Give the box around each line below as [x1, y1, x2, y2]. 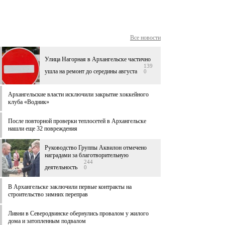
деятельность [45, 164, 77, 171]
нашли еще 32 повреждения [8, 125, 77, 133]
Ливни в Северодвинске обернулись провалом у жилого [8, 210, 149, 217]
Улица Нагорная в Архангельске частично [45, 56, 151, 63]
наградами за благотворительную [45, 152, 129, 159]
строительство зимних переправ [8, 191, 88, 198]
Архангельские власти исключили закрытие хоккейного [8, 91, 149, 98]
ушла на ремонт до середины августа [45, 68, 137, 75]
